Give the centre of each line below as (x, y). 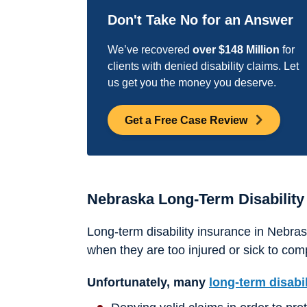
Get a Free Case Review (186, 120)
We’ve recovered (150, 50)
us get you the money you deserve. (192, 83)
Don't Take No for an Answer (201, 20)
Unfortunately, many (148, 282)
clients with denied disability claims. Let (204, 66)
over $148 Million (236, 50)
